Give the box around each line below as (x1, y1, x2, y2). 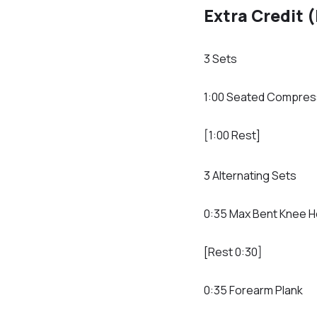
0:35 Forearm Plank (204, 282, 303, 299)
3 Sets (204, 51, 237, 67)
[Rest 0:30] (204, 244, 263, 260)
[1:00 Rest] (204, 127, 260, 144)
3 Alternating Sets (204, 168, 296, 184)
